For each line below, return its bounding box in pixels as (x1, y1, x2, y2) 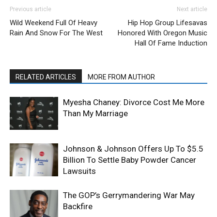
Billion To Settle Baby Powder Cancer (63, 155, 196, 165)
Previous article (10, 5, 51, 13)
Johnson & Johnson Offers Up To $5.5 (63, 143, 203, 154)
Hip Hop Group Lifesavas (128, 18, 207, 27)
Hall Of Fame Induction (135, 38, 207, 47)
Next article (177, 5, 207, 13)
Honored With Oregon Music (118, 28, 207, 37)
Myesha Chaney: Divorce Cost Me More (63, 97, 204, 107)
